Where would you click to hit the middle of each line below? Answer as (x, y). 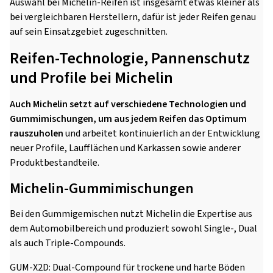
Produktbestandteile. (55, 163)
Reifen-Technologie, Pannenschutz (130, 58)
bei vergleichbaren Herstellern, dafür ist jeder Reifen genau (133, 17)
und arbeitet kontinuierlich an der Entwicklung (162, 133)
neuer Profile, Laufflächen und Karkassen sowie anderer (125, 148)
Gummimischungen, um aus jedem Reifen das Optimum (128, 119)
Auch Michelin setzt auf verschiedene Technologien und (128, 104)
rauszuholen (37, 133)
